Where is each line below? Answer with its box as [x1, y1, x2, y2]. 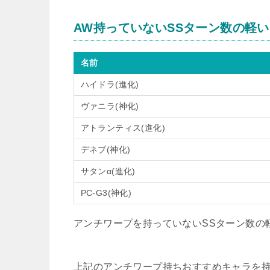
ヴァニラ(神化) [80, 101, 139, 111]
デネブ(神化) [80, 145, 131, 154]
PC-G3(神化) [80, 188, 132, 198]
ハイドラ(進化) [80, 80, 139, 89]
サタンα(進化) [80, 166, 136, 176]
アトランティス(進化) [80, 123, 165, 133]
